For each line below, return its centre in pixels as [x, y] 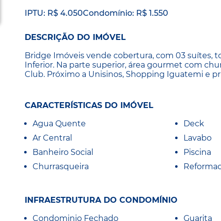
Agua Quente [59, 123]
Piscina [197, 152]
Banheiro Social [63, 152]
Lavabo [198, 138]
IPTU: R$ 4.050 [54, 13]
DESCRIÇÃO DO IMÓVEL [75, 37]
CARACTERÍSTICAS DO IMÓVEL [89, 105]
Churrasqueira [61, 166]
